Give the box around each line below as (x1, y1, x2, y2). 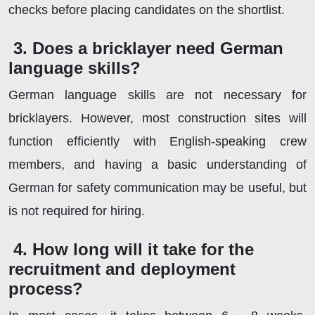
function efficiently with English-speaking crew (8, 134, 307, 148)
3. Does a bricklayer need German (13, 38, 283, 58)
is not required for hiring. (8, 203, 145, 218)
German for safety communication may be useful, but (8, 180, 307, 195)
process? (8, 278, 83, 298)
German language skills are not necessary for (8, 87, 307, 102)
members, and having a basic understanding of (8, 157, 307, 172)
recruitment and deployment (8, 259, 236, 278)
